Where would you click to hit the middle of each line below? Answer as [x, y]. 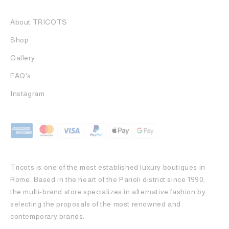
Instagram [28, 93]
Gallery [23, 58]
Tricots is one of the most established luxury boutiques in [108, 167]
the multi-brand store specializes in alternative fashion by [108, 191]
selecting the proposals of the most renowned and [96, 204]
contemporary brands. [49, 216]
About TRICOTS [39, 22]
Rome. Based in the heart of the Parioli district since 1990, [108, 179]
